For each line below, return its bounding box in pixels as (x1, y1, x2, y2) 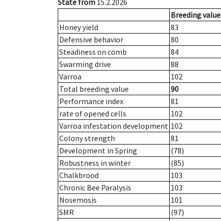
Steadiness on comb (59, 47, 127, 57)
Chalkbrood (59, 170, 99, 181)
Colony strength (59, 133, 115, 144)
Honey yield (59, 22, 98, 33)
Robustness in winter (59, 158, 131, 168)
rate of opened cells (59, 109, 126, 119)
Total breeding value (59, 84, 129, 94)
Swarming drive (59, 59, 111, 70)
